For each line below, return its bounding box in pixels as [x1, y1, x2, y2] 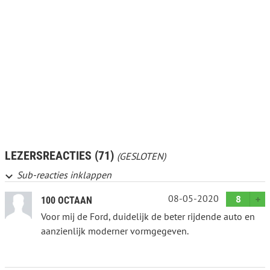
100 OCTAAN [41, 194, 92, 206]
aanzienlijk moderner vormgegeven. [41, 224, 189, 237]
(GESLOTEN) [117, 150, 166, 163]
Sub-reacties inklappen [17, 168, 111, 181]
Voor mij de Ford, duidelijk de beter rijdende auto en [41, 210, 255, 222]
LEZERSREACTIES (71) [5, 148, 117, 163]
